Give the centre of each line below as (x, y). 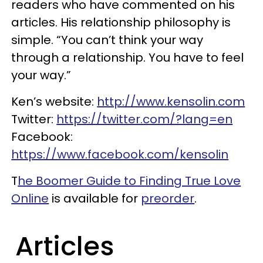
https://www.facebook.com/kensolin (120, 154)
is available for (95, 198)
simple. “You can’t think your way (107, 40)
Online (30, 198)
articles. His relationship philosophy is (121, 22)
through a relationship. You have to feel (128, 57)
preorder (168, 198)
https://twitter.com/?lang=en (145, 119)
